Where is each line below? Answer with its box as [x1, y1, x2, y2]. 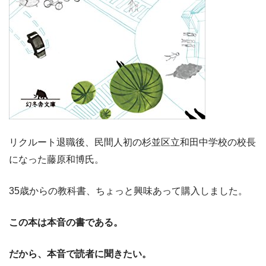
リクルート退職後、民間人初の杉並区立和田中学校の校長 [9, 137, 256, 148]
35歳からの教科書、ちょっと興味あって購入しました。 [9, 186, 248, 197]
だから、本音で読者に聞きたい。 [9, 249, 151, 259]
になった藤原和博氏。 [9, 154, 104, 165]
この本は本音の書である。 [9, 217, 123, 228]
